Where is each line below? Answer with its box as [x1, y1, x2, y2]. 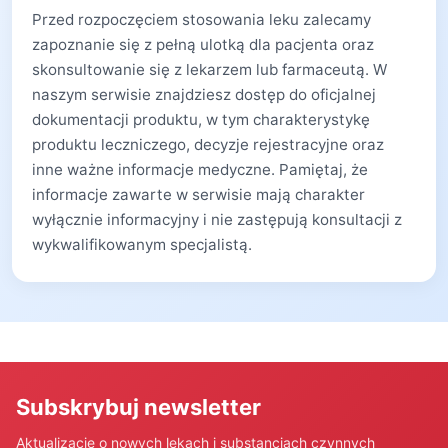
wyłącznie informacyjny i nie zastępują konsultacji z [32, 210, 402, 229]
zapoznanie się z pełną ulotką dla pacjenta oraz [32, 35, 374, 54]
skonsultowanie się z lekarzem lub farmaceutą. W [32, 60, 387, 79]
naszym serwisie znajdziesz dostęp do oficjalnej [32, 85, 376, 104]
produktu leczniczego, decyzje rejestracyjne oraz [32, 135, 384, 154]
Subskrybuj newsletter [16, 394, 261, 420]
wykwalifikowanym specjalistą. [32, 235, 252, 254]
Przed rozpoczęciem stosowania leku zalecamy [32, 10, 371, 29]
